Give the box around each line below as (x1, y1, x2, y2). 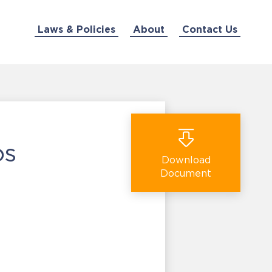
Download (161, 154, 211, 165)
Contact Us (182, 23, 237, 35)
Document (160, 168, 211, 178)
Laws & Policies (37, 23, 115, 35)
